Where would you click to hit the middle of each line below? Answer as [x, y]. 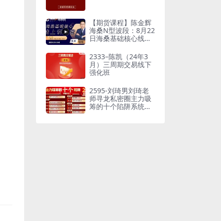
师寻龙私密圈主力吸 [120, 99]
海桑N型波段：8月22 [122, 30]
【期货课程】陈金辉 [120, 22]
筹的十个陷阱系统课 [120, 107]
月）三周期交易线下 [120, 64]
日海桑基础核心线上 [120, 38]
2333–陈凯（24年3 [119, 56]
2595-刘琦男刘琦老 [119, 91]
